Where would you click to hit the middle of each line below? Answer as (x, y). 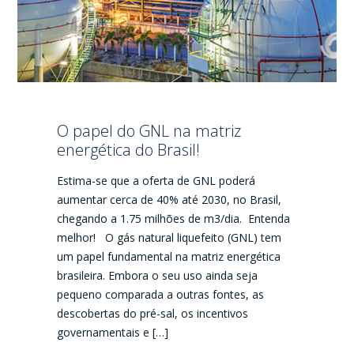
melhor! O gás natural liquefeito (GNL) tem (169, 237)
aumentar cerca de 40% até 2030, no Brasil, (169, 199)
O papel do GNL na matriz (149, 130)
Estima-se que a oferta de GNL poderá (156, 180)
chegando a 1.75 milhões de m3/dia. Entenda (174, 218)
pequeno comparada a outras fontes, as (161, 294)
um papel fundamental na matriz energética (169, 256)
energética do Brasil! (129, 149)
